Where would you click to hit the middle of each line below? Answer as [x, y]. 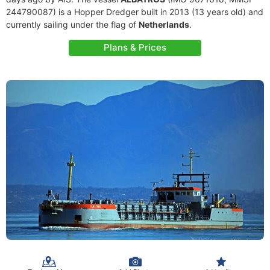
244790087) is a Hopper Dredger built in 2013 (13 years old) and [135, 12]
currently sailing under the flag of [72, 24]
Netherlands [164, 24]
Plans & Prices [135, 47]
